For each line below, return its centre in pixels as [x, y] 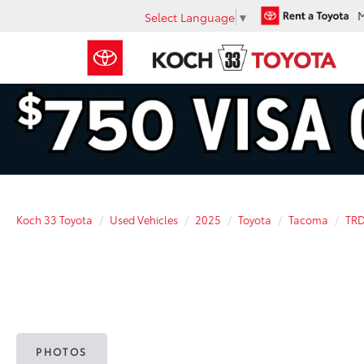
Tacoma [308, 219]
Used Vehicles [144, 219]
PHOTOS [62, 352]
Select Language [190, 17]
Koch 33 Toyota [54, 219]
